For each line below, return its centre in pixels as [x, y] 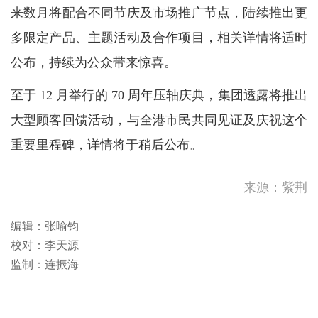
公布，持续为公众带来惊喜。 [93, 62]
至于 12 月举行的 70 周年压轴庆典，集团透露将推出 [159, 95]
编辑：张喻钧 [44, 226]
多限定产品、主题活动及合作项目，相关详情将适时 [159, 37]
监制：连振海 [44, 265]
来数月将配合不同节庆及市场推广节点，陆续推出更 [159, 12]
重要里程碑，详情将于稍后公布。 [106, 145]
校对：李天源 [44, 246]
